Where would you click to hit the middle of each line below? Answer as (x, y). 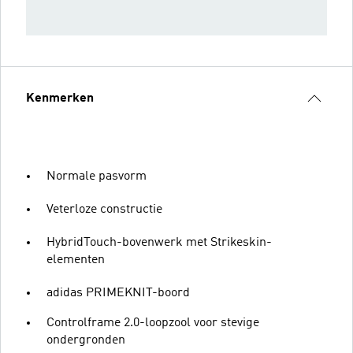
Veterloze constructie (104, 209)
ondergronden (86, 340)
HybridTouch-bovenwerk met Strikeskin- (159, 242)
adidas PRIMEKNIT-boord (118, 293)
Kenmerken (60, 98)
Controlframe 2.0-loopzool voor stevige (153, 323)
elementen (76, 260)
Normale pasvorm (97, 176)
